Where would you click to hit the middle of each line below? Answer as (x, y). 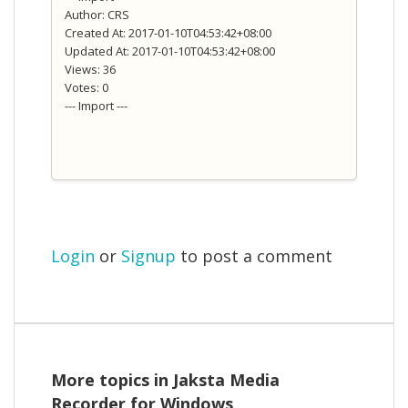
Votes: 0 (87, 88)
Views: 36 (90, 70)
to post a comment (254, 256)
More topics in (112, 379)
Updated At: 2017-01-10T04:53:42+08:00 (170, 51)
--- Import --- (96, 106)
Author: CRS (97, 15)
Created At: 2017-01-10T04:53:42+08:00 (168, 33)
